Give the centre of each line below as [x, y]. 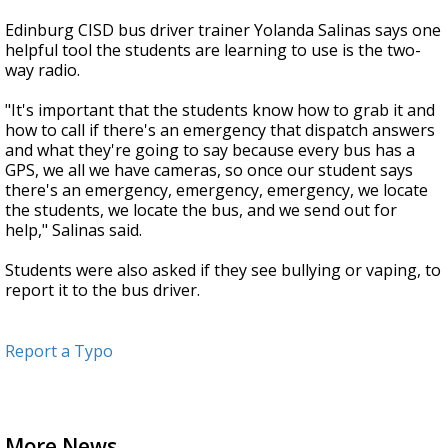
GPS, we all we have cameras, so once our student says [209, 170]
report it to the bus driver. [102, 290]
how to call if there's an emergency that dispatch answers [220, 130]
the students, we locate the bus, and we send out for [201, 210]
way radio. [42, 70]
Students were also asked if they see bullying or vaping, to [223, 270]
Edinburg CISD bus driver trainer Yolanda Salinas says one [223, 30]
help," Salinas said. [73, 230]
